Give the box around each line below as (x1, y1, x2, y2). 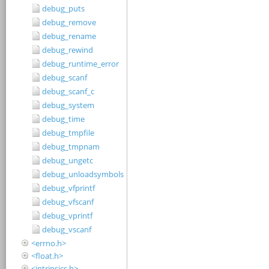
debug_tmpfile (42, 127, 94, 138)
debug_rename (42, 31, 96, 41)
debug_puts (42, 3, 85, 14)
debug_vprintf (42, 210, 92, 221)
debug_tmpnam (42, 141, 100, 152)
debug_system (42, 100, 94, 110)
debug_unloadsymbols (42, 169, 124, 180)
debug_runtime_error (42, 58, 119, 69)
